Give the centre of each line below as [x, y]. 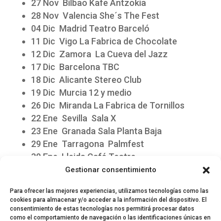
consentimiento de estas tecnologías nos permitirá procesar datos [102, 209]
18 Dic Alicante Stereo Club [86, 80]
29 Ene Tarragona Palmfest [87, 144]
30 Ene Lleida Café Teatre [83, 157]
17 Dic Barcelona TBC [75, 67]
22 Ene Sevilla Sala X [73, 118]
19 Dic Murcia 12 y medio [81, 92]
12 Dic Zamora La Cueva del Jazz [99, 54]
